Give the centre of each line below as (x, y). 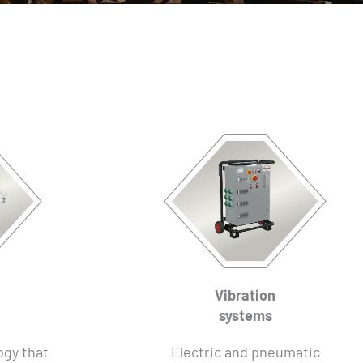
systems (245, 315)
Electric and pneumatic (245, 351)
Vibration (245, 295)
